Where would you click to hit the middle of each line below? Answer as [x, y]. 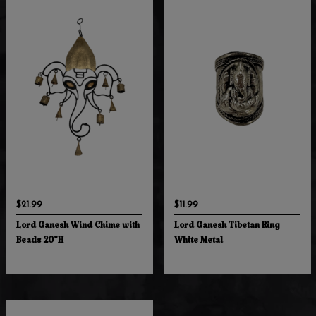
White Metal [198, 243]
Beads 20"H [39, 243]
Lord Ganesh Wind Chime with [78, 228]
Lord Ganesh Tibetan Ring [227, 228]
